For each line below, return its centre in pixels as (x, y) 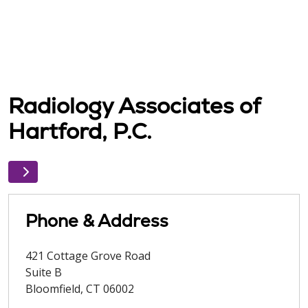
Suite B (44, 273)
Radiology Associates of (134, 106)
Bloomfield (53, 289)
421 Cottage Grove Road (88, 256)
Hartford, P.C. (80, 132)
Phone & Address (97, 221)
